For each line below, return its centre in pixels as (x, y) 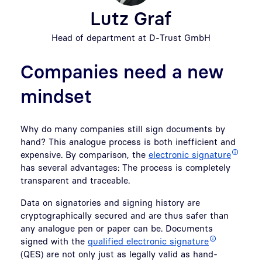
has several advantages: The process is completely (125, 167)
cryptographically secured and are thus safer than (125, 215)
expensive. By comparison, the (85, 154)
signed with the (54, 241)
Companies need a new (122, 71)
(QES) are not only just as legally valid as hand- (119, 254)
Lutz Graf (131, 18)
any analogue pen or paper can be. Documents (117, 228)
